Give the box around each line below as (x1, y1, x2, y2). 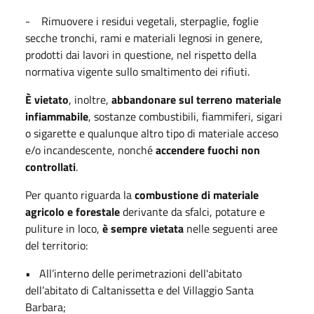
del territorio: (25, 236, 88, 254)
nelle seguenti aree (184, 219, 278, 237)
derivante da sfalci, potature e (120, 203, 265, 220)
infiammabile (25, 107, 88, 125)
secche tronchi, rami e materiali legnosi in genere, (25, 29, 263, 46)
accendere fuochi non (153, 141, 260, 158)
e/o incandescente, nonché (25, 141, 153, 158)
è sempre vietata (102, 219, 184, 237)
